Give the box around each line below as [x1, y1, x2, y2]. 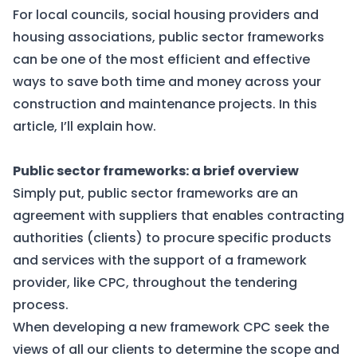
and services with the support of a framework [13, 251, 307, 269]
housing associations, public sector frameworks [13, 28, 324, 46]
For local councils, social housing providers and [13, 6, 319, 24]
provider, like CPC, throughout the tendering [13, 273, 297, 292]
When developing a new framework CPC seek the [13, 318, 329, 336]
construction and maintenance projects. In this [13, 95, 317, 113]
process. [13, 296, 69, 314]
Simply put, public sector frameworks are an [13, 184, 298, 202]
